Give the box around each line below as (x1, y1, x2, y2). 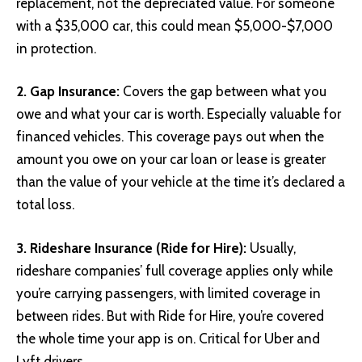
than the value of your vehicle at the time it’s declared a (16, 174, 345, 191)
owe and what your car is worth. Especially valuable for (16, 106, 341, 123)
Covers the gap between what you (120, 83, 326, 100)
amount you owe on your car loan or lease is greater (16, 151, 326, 168)
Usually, (246, 239, 296, 256)
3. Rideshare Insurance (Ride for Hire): (16, 239, 246, 256)
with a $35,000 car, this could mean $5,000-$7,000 (16, 17, 333, 34)
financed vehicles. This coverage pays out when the (16, 128, 324, 145)
